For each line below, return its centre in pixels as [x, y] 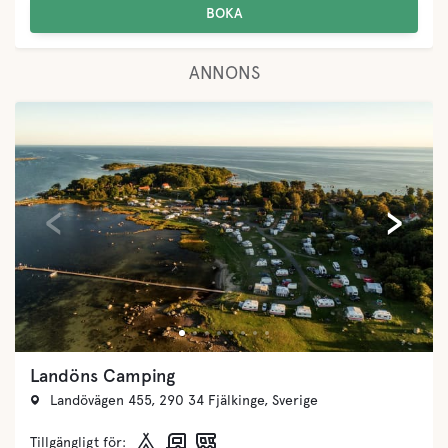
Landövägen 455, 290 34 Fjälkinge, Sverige [184, 399]
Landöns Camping [102, 375]
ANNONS [224, 72]
